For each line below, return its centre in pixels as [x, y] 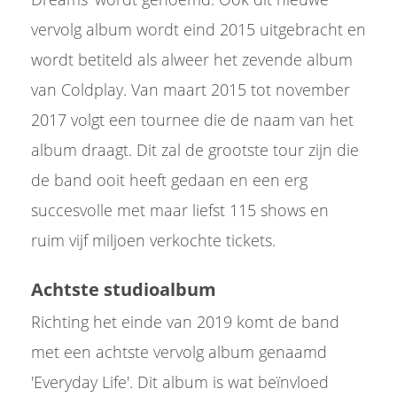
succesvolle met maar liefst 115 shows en [180, 210]
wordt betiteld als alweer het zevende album [192, 59]
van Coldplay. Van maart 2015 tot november [191, 90]
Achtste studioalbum [124, 289]
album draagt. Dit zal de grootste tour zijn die [195, 150]
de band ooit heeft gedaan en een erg [169, 180]
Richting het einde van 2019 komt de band [185, 322]
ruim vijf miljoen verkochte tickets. [156, 240]
